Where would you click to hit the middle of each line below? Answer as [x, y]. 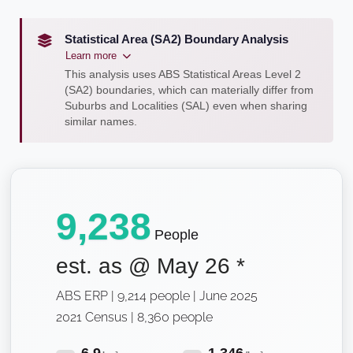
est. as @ [106, 266]
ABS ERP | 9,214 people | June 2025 [157, 295]
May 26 [193, 266]
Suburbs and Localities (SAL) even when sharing [186, 106]
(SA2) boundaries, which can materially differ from [189, 90]
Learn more [91, 55]
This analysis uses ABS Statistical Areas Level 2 [183, 74]
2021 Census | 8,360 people [134, 317]
